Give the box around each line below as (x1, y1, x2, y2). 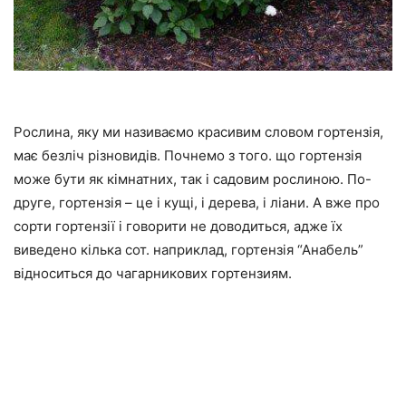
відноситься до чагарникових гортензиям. (14, 264, 292, 282)
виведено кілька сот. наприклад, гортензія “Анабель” (14, 240, 363, 258)
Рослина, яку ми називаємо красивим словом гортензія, (14, 122, 383, 140)
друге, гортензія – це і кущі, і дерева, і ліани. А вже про (14, 193, 380, 211)
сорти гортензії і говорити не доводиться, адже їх (14, 217, 343, 235)
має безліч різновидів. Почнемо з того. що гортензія (14, 146, 362, 164)
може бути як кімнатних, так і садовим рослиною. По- (14, 169, 372, 188)
